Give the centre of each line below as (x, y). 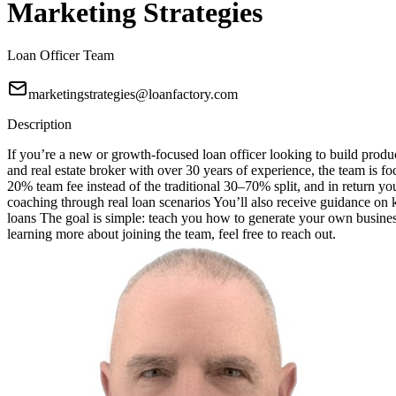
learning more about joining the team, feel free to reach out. (171, 234)
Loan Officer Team (61, 56)
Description (39, 125)
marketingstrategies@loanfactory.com (133, 95)
